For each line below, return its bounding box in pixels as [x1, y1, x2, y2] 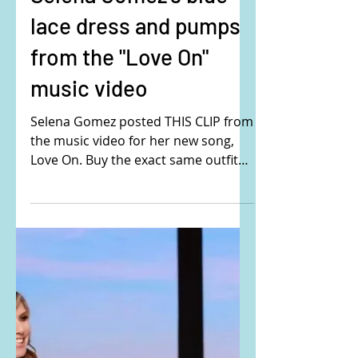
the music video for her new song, [30, 285, 234, 303]
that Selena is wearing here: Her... [30, 324, 232, 341]
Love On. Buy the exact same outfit [30, 304, 238, 322]
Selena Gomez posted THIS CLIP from [30, 266, 253, 284]
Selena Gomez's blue [30, 134, 228, 161]
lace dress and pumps [30, 165, 241, 193]
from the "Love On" [30, 197, 209, 224]
